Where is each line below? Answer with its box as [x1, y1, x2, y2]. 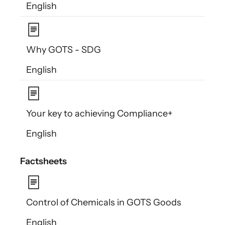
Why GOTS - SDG [26, 44, 101, 55]
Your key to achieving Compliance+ [26, 108, 173, 120]
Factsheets [20, 156, 67, 167]
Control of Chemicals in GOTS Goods [26, 196, 181, 208]
